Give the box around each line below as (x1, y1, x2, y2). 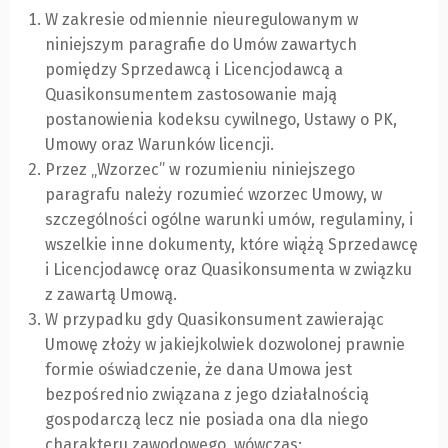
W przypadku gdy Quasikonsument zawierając (45, 310, 384, 330)
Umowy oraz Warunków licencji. (45, 135, 274, 155)
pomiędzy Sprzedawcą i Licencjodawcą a (45, 60, 343, 80)
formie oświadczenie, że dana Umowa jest (45, 360, 352, 380)
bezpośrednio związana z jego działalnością (45, 385, 369, 405)
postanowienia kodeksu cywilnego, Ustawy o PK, (45, 110, 397, 130)
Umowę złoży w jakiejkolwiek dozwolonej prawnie (45, 335, 405, 355)
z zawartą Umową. (45, 285, 177, 305)
